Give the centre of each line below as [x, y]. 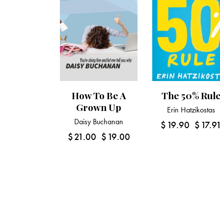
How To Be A [99, 96]
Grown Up [99, 107]
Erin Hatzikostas [191, 110]
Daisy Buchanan [99, 122]
